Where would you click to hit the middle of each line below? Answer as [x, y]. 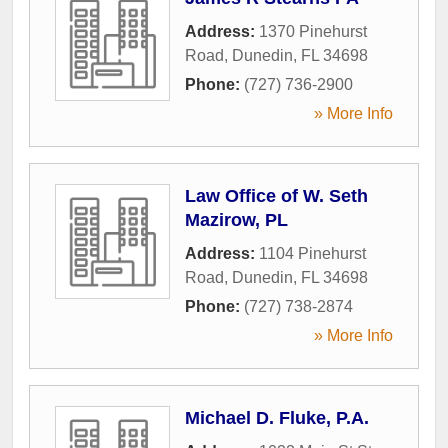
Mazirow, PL [236, 219]
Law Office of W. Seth [276, 195]
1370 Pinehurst [313, 31]
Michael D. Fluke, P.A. [277, 417]
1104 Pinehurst [312, 253]
